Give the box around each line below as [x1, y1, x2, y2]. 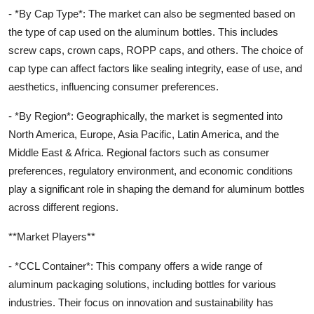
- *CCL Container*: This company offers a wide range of [8, 260, 262, 272]
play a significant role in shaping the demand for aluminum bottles [8, 183, 305, 195]
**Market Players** [8, 231, 95, 243]
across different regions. [8, 201, 118, 213]
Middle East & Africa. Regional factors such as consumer [8, 146, 269, 158]
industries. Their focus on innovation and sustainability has [8, 296, 273, 308]
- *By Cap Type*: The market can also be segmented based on [8, 8, 295, 20]
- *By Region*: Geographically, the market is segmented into [8, 110, 282, 122]
